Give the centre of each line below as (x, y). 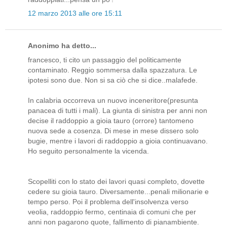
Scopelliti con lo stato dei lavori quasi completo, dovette (116, 181)
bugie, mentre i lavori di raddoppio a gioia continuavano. (118, 141)
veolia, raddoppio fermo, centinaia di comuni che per (112, 212)
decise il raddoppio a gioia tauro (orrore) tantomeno (111, 120)
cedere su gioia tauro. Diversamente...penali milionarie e (118, 191)
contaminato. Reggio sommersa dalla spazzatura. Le (112, 70)
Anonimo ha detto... (62, 46)
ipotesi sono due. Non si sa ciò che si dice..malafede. (113, 80)
